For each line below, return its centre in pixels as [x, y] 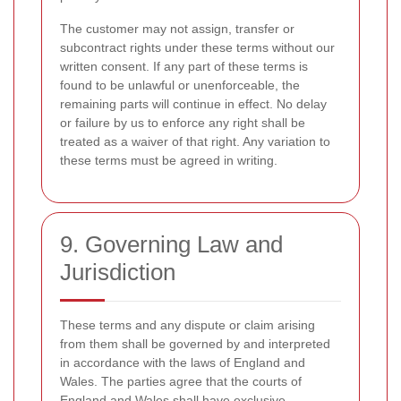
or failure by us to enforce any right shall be [183, 123]
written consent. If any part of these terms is [184, 67]
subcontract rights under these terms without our [197, 48]
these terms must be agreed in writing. [169, 161]
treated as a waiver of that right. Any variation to [195, 142]
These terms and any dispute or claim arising [188, 325]
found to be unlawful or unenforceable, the [180, 85]
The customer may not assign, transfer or [177, 29]
